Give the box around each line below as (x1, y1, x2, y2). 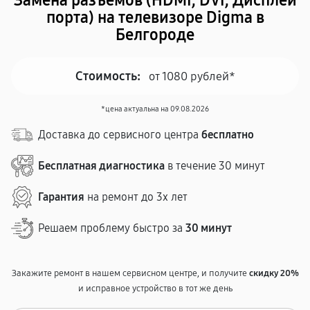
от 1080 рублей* (148, 69, 235, 84)
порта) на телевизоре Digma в (46, 8, 264, 27)
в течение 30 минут (165, 159, 265, 172)
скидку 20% (248, 268, 299, 279)
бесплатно (201, 128, 254, 141)
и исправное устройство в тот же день (77, 283, 232, 294)
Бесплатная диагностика (38, 159, 165, 172)
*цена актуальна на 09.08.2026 (101, 104, 209, 113)
